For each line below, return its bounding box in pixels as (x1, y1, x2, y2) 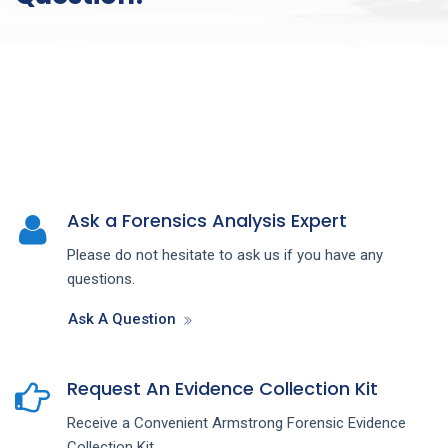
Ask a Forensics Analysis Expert (67, 207, 347, 233)
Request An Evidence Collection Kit (67, 375, 378, 401)
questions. (67, 269, 135, 288)
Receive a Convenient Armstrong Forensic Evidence (67, 413, 406, 432)
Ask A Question (68, 309, 176, 328)
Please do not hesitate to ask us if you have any (67, 245, 383, 264)
